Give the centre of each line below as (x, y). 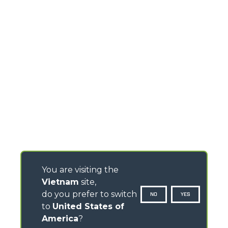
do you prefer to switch (89, 194)
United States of (88, 206)
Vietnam (60, 182)
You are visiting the (80, 170)
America (60, 219)
